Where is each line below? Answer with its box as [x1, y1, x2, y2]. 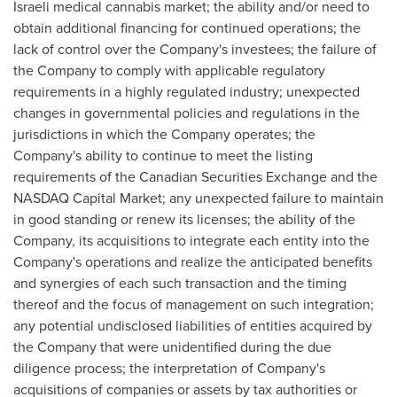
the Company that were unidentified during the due [13, 337, 331, 357]
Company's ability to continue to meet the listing [13, 145, 313, 166]
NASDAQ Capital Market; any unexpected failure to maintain [13, 188, 384, 208]
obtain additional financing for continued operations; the [13, 18, 361, 38]
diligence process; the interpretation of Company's [13, 358, 325, 378]
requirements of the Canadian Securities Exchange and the [13, 167, 378, 187]
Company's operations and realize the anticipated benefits [13, 252, 372, 272]
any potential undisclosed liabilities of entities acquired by [13, 315, 372, 336]
